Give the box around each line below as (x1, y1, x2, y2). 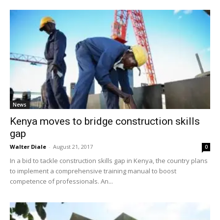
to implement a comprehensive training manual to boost (10, 166, 176, 175)
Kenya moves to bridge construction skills (10, 115, 200, 127)
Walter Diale (10, 142, 46, 150)
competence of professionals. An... (10, 176, 113, 186)
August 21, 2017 (53, 142, 93, 150)
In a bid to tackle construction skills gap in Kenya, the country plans (10, 156, 208, 165)
